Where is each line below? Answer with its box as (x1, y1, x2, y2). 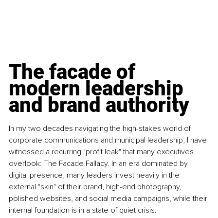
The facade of (9, 59, 140, 84)
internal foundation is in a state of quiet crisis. (9, 205, 157, 215)
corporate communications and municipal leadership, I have (9, 135, 209, 145)
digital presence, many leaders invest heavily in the (9, 170, 182, 180)
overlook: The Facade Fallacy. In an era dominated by (9, 158, 190, 168)
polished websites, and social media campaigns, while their (9, 193, 209, 203)
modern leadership (9, 76, 188, 100)
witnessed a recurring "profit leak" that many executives (9, 146, 196, 157)
